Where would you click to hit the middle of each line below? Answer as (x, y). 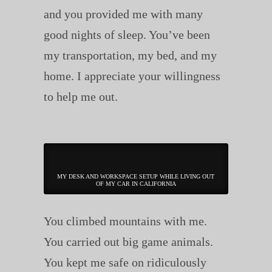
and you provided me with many (123, 14)
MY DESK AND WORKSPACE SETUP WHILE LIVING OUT (136, 177)
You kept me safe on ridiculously (125, 262)
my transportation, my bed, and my (130, 56)
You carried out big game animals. (128, 241)
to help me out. (80, 97)
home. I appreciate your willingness (132, 76)
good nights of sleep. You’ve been (127, 35)
